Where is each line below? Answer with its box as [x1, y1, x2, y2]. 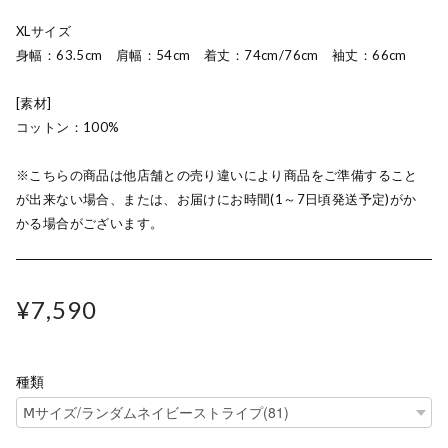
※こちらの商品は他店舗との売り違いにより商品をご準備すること [16, 167, 418, 183]
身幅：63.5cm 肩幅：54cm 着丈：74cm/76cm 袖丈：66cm [16, 47, 421, 63]
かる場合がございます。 [16, 215, 164, 231]
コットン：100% [16, 119, 120, 135]
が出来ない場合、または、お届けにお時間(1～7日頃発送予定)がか [16, 191, 417, 207]
